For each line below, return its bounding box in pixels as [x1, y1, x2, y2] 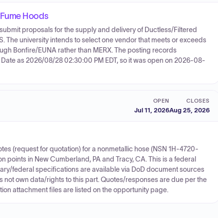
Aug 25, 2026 [169, 106, 210, 114]
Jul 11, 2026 [134, 106, 169, 114]
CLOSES [186, 97, 210, 104]
